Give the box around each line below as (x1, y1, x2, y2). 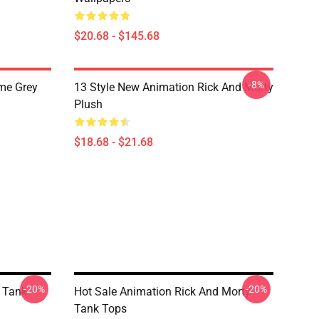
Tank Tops (74, 302, 127, 315)
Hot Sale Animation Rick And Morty (74, 285, 251, 298)
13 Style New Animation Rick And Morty (74, 80, 273, 94)
